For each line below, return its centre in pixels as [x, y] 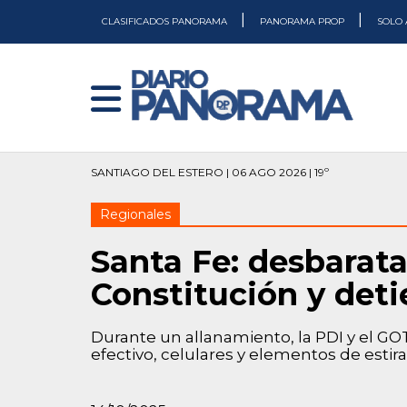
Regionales [135, 214]
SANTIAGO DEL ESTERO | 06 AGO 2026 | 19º [210, 172]
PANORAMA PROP [303, 21]
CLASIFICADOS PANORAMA [166, 21]
